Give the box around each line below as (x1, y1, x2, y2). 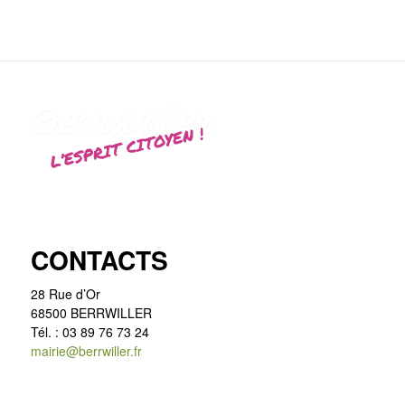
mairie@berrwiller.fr (30, 341, 142, 360)
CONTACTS (30, 240, 168, 278)
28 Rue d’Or (30, 284, 100, 303)
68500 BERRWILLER (30, 303, 152, 322)
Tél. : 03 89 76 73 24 (30, 322, 149, 341)
